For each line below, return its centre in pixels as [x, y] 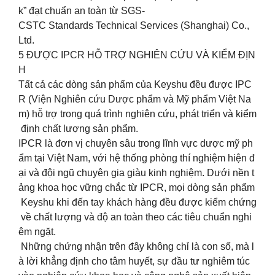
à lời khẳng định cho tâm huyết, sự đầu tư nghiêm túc [135, 261]
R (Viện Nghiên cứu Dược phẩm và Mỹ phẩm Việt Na [135, 99]
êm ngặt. [37, 231]
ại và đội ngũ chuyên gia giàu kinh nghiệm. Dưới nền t [136, 172]
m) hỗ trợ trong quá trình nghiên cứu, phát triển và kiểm [137, 114]
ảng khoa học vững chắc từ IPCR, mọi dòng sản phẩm [137, 187]
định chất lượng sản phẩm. [78, 128]
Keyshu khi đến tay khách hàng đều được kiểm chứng [137, 202]
